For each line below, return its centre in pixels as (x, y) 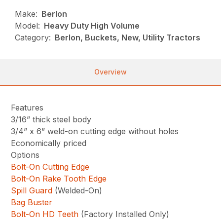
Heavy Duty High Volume (92, 25)
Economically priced (49, 143)
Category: (33, 37)
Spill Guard (32, 190)
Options (25, 155)
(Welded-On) (77, 190)
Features (27, 107)
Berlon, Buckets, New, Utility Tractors (128, 37)
